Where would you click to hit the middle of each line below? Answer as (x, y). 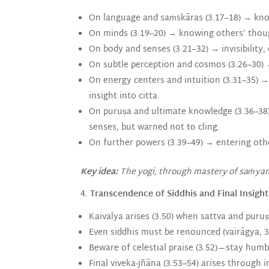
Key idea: (99, 172)
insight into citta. (125, 96)
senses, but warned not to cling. (155, 127)
